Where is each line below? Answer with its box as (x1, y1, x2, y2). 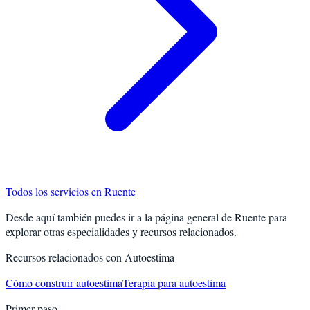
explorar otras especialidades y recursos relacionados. (6, 224, 237, 239)
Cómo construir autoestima (6, 275, 122, 291)
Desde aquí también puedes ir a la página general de (6, 210, 235, 225)
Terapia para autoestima (122, 275, 226, 291)
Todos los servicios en (6, 184, 104, 199)
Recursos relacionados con (6, 250, 125, 265)
